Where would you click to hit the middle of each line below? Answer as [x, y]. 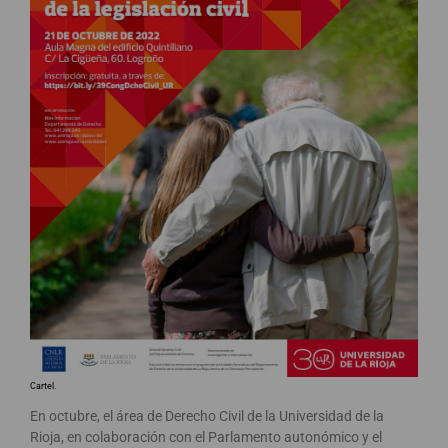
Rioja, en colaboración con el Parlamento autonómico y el [206, 437]
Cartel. [43, 386]
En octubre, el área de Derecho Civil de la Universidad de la [207, 416]
